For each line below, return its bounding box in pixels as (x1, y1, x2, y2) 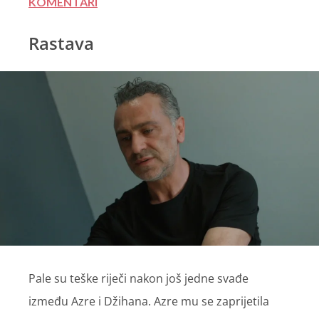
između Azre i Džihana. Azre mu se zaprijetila (28, 293, 269, 310)
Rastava (28, 31, 94, 55)
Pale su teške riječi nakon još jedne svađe (28, 271, 249, 287)
